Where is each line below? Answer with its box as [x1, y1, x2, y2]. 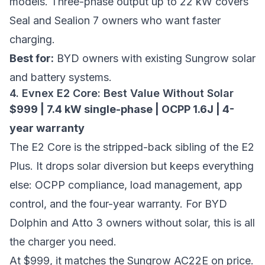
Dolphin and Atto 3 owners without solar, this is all [9, 216, 255, 229]
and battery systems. [9, 71, 112, 83]
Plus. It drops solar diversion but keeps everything [9, 160, 254, 172]
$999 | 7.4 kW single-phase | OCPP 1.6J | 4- [9, 103, 234, 115]
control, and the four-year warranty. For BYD [9, 198, 227, 210]
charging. [9, 33, 55, 46]
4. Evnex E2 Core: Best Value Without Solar [9, 87, 234, 99]
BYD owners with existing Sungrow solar [54, 52, 256, 64]
